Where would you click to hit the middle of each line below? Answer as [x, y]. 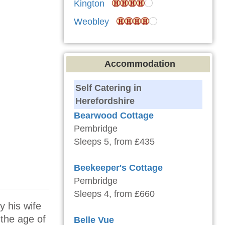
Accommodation [140, 64]
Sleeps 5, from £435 [114, 142]
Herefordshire [105, 101]
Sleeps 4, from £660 [114, 194]
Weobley [91, 22]
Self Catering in [108, 88]
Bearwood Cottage [114, 116]
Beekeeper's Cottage [118, 168]
